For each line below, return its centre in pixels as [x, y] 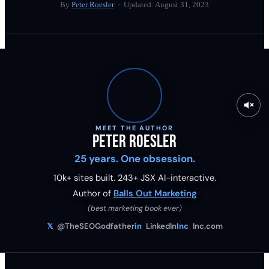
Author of [92, 194]
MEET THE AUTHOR [134, 128]
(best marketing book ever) [134, 208]
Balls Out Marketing [155, 194]
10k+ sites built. [85, 178]
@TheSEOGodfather [95, 226]
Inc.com [207, 226]
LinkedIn [160, 226]
